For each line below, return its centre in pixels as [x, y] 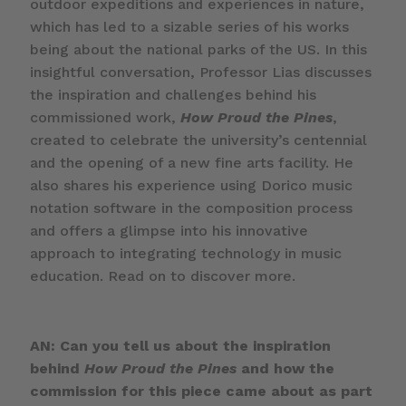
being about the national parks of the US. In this [198, 49]
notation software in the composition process [191, 208]
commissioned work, [105, 117]
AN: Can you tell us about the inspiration [180, 345]
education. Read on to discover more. [162, 275]
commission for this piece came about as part [201, 391]
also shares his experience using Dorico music [191, 185]
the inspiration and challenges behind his [173, 94]
